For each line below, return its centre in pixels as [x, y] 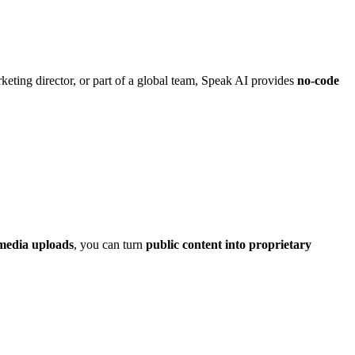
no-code [318, 81]
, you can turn [110, 245]
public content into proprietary [229, 245]
